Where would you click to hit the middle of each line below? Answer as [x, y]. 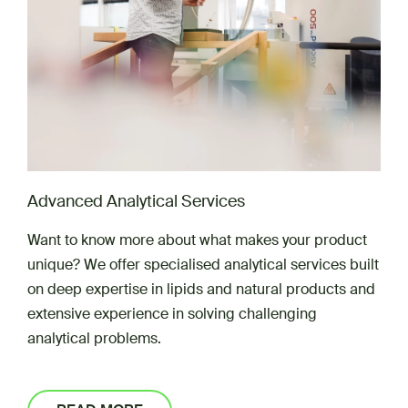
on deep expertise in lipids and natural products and [201, 289]
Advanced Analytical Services [136, 202]
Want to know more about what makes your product [197, 240]
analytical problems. [94, 338]
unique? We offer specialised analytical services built [203, 264]
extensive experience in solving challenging [172, 313]
